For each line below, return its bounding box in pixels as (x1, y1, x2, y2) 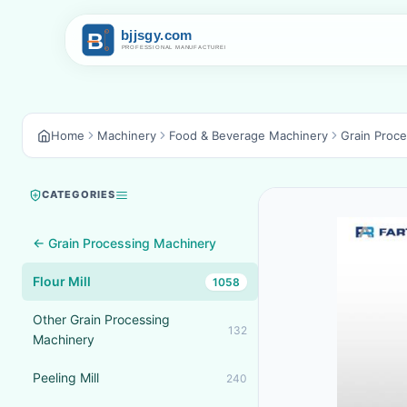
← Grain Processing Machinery (33, 235, 216, 251)
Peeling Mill (33, 370, 99, 385)
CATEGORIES (42, 188, 115, 201)
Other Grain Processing (33, 312, 170, 327)
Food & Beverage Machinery (169, 128, 328, 143)
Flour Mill (33, 273, 91, 289)
